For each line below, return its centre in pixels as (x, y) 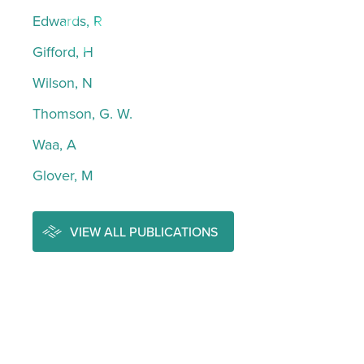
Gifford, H (63, 52)
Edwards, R (67, 21)
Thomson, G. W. (82, 113)
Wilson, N (63, 82)
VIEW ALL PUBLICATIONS (144, 232)
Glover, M (63, 175)
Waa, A (54, 144)
